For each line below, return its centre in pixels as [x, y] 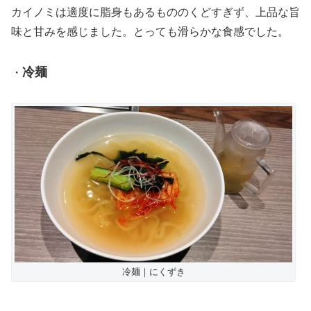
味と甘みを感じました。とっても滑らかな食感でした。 [150, 31]
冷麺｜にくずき [153, 272]
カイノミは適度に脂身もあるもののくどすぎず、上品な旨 [155, 12]
